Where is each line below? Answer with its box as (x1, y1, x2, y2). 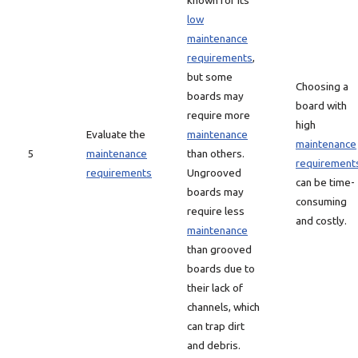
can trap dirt (187, 320, 245, 332)
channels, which (187, 300, 260, 313)
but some (187, 70, 233, 83)
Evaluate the (86, 128, 145, 141)
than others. (187, 147, 245, 160)
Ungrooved (187, 166, 241, 179)
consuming (296, 195, 347, 208)
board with (296, 99, 347, 112)
